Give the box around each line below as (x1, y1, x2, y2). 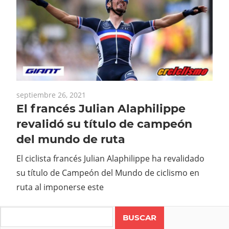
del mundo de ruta (16, 132, 125, 147)
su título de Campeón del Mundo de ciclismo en (16, 167, 199, 179)
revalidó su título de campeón (16, 117, 192, 131)
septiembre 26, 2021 (16, 90, 86, 100)
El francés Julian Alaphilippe (16, 102, 186, 116)
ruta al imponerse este (16, 181, 104, 193)
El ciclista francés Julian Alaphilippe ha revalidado (16, 153, 204, 165)
